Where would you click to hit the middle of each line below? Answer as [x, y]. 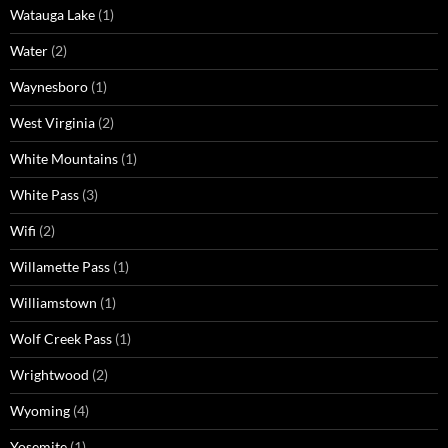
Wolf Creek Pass [61, 339]
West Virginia [52, 123]
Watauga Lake [52, 15]
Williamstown [53, 303]
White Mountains [64, 159]
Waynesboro [49, 87]
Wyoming [40, 411]
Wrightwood [49, 375]
